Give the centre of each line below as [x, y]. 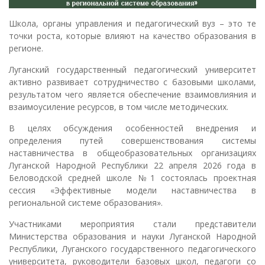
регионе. [26, 48]
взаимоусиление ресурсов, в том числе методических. [119, 106]
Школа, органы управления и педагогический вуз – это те [132, 23]
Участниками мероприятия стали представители [132, 224]
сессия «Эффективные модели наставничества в [132, 190]
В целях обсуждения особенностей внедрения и [132, 128]
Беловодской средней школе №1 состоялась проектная [132, 177]
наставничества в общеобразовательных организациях [132, 153]
